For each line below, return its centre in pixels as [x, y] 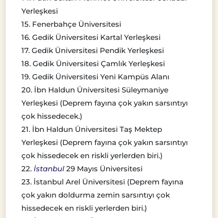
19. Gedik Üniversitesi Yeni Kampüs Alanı [95, 77]
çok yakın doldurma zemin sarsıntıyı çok [96, 195]
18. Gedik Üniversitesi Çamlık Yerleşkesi [93, 64]
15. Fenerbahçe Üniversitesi [71, 24]
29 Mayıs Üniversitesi [103, 169]
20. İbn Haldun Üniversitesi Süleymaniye [95, 90]
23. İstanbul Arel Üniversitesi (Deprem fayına [102, 182]
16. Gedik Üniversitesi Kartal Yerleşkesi [91, 37]
